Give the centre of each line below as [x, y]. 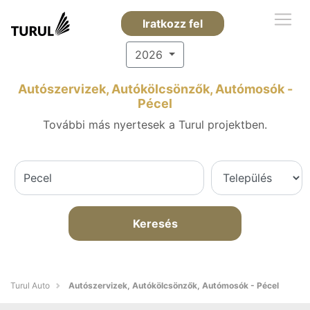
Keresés [155, 224]
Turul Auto [30, 285]
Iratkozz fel [172, 24]
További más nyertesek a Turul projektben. [155, 125]
